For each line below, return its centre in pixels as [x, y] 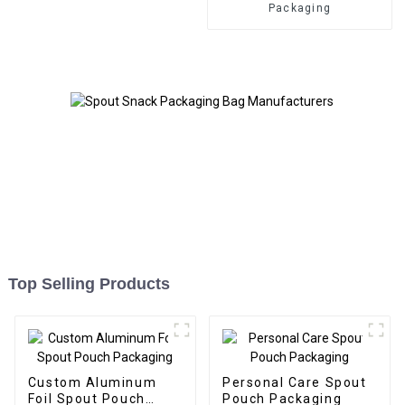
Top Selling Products [89, 283]
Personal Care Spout [294, 382]
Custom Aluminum [92, 382]
